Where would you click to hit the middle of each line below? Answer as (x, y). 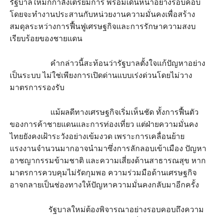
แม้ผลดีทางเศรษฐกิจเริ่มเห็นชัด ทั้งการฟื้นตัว (104, 112)
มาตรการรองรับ (37, 87)
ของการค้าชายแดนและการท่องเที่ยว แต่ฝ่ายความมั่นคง (104, 124)
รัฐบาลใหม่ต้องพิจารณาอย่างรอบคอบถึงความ (107, 209)
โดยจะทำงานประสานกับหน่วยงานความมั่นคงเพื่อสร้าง (102, 14)
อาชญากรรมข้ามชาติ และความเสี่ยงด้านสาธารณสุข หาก (108, 161)
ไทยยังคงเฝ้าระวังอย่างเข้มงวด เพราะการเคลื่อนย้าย (97, 136)
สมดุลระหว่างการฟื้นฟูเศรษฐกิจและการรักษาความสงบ (103, 26)
